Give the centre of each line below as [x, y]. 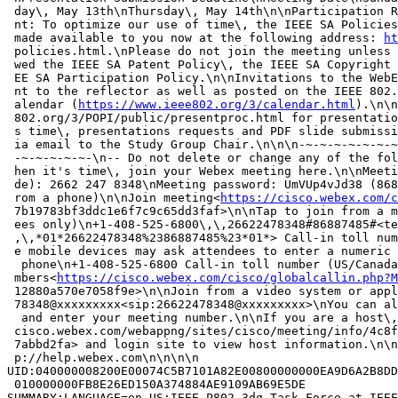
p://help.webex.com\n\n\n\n [103, 357]
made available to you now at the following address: [195, 37]
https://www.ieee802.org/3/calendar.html [217, 104]
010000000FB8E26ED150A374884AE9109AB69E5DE [156, 384]
